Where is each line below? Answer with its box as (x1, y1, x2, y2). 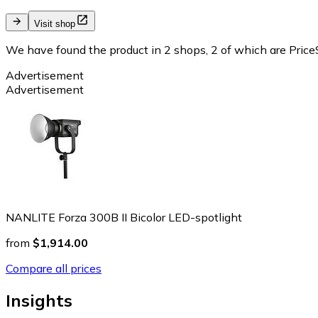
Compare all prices (6, 261, 102, 276)
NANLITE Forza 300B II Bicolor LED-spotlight (6, 210, 242, 225)
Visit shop (34, 18, 75, 30)
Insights (6, 290, 72, 312)
